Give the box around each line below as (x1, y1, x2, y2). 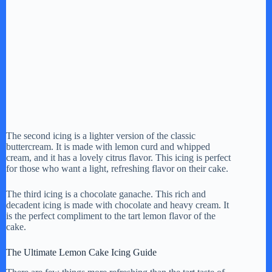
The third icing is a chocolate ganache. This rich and (6, 188, 206, 199)
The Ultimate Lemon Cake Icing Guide (6, 246, 157, 257)
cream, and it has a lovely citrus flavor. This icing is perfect (6, 152, 231, 163)
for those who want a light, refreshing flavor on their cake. (6, 163, 228, 174)
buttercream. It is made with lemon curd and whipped (6, 141, 210, 152)
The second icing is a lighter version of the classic (6, 130, 195, 141)
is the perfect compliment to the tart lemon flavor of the (6, 210, 216, 221)
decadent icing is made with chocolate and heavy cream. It (6, 199, 229, 210)
